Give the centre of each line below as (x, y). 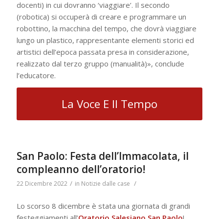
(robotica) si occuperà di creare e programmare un (101, 17)
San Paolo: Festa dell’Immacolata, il (102, 156)
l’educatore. (36, 76)
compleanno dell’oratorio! (81, 169)
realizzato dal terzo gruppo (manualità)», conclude (100, 64)
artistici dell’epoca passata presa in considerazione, (103, 52)
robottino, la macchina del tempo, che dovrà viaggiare (106, 29)
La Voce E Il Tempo (109, 104)
